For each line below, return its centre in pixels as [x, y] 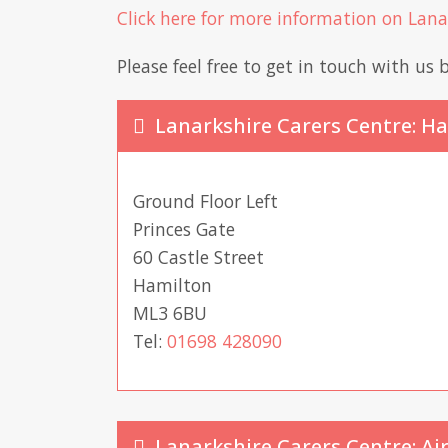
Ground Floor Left [205, 201]
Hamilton [172, 285]
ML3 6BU [170, 313]
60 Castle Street [198, 257]
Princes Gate [184, 229]
